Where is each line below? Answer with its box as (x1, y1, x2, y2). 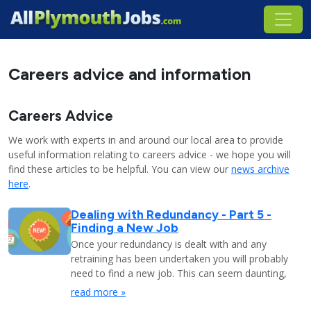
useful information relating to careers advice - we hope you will (8, 148, 291, 161)
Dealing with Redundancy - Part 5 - (71, 207, 271, 221)
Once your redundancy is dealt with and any (71, 237, 267, 251)
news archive (231, 162, 289, 176)
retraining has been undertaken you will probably (71, 252, 288, 265)
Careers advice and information (8, 64, 251, 84)
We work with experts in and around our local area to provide (8, 133, 283, 146)
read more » (71, 285, 126, 299)
